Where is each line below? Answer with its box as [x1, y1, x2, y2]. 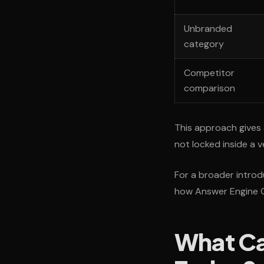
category [184, 38, 225, 51]
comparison [184, 82, 236, 95]
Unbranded [184, 22, 233, 35]
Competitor [184, 67, 235, 80]
